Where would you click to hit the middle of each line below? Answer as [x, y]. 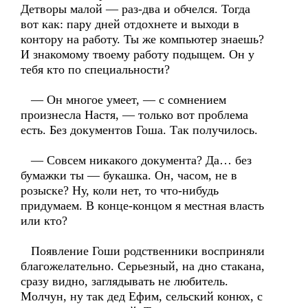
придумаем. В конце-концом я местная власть [142, 206]
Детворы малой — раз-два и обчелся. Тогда [135, 9]
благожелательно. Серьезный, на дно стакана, [143, 266]
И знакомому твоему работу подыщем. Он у [137, 54]
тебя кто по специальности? [95, 69]
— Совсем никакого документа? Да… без [136, 160]
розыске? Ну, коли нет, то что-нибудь [120, 190]
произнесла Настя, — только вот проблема [134, 115]
